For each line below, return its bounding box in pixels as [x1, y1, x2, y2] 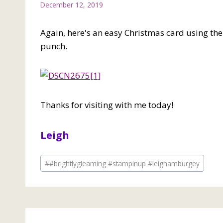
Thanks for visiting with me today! [40, 99, 173, 111]
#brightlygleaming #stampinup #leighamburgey [49, 158, 200, 168]
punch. [40, 40, 67, 52]
